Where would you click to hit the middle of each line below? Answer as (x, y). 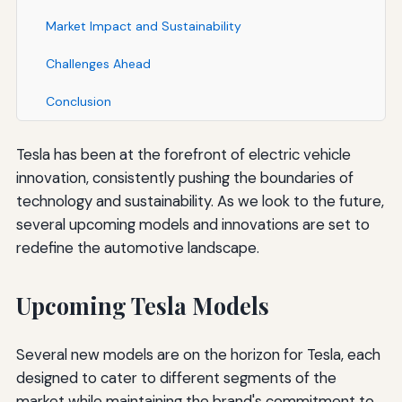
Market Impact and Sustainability (143, 26)
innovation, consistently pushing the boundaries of (184, 177)
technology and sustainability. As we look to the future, (200, 201)
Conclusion (78, 101)
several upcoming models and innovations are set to (192, 224)
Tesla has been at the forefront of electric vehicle (183, 154)
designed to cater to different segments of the (176, 377)
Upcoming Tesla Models (142, 305)
